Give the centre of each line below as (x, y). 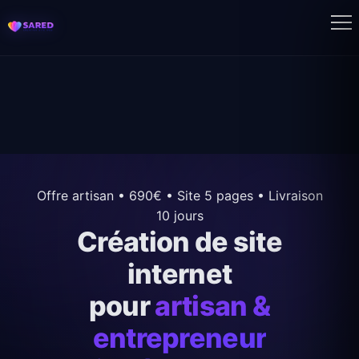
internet (179, 274)
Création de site (179, 242)
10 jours (179, 216)
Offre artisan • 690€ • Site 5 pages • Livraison (179, 196)
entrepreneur (179, 338)
